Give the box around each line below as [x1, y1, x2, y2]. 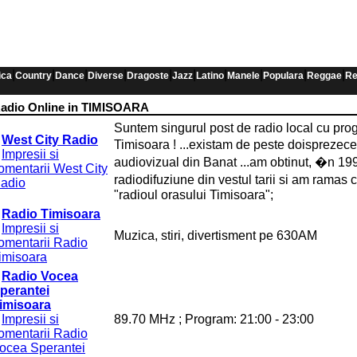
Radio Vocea [2, 269, 78, 283]
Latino [196, 69, 224, 81]
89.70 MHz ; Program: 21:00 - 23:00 [114, 312, 314, 326]
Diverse [88, 69, 124, 81]
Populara [263, 69, 304, 81]
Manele [227, 69, 260, 81]
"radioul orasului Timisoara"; [114, 188, 273, 202]
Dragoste [127, 69, 169, 81]
